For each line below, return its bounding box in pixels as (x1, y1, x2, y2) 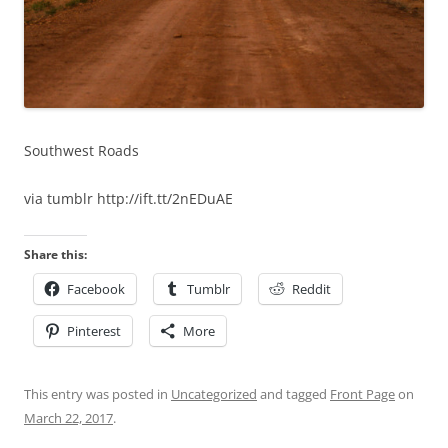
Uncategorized (171, 385, 257, 404)
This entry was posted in (24, 385, 171, 404)
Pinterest (67, 322, 121, 341)
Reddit (292, 280, 331, 299)
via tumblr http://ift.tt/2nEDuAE (24, 189, 233, 209)
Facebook (67, 280, 125, 299)
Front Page (330, 385, 395, 404)
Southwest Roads (24, 141, 139, 161)
